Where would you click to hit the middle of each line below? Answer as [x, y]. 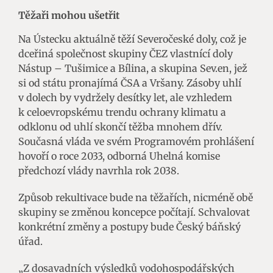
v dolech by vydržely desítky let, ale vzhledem [125, 97]
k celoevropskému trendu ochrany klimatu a [122, 112]
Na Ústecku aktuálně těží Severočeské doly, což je [132, 39]
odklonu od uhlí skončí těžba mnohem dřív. [120, 126]
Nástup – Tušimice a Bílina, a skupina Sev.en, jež [133, 68]
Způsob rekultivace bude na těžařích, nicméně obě [136, 197]
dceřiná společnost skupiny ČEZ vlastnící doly [126, 53]
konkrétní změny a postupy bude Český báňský [129, 226]
